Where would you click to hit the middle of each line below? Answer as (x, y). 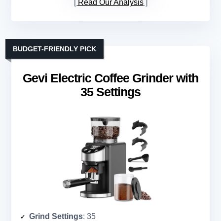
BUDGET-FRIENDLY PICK (55, 49)
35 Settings (110, 92)
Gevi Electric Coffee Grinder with (110, 78)
